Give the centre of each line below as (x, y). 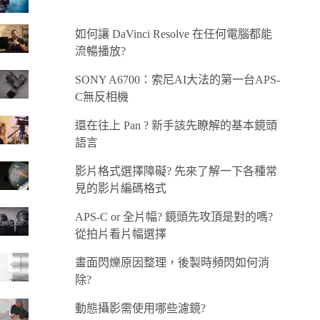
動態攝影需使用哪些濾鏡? (140, 309)
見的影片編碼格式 (120, 189)
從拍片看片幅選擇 (120, 234)
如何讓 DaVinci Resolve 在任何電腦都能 (173, 34)
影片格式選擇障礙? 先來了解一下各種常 (176, 171)
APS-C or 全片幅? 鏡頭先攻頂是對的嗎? (174, 217)
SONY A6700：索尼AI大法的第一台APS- (177, 80)
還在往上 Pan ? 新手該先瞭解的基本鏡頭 (176, 126)
